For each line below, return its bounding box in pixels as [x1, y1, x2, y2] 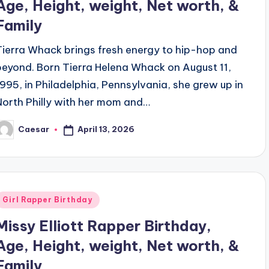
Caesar [18, 124, 50, 134]
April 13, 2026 [77, 124, 135, 134]
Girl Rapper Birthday [2, 195, 92, 204]
